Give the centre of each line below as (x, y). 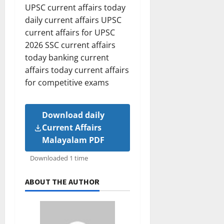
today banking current (67, 57)
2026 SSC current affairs (70, 45)
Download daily (73, 115)
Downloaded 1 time (59, 158)
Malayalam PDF (73, 140)
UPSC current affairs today (75, 7)
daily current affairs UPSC (73, 20)
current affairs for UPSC (70, 32)
